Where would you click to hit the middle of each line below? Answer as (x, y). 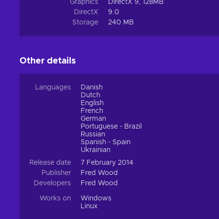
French (92, 111)
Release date (50, 163)
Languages (53, 88)
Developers (52, 184)
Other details (48, 61)
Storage (85, 23)
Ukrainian (96, 150)
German (93, 119)
